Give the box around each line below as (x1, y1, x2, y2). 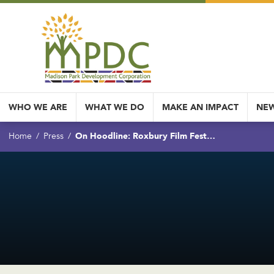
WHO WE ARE (9, 102, 67, 113)
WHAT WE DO (85, 102, 144, 113)
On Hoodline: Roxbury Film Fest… (75, 131, 215, 141)
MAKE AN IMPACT (162, 102, 239, 113)
